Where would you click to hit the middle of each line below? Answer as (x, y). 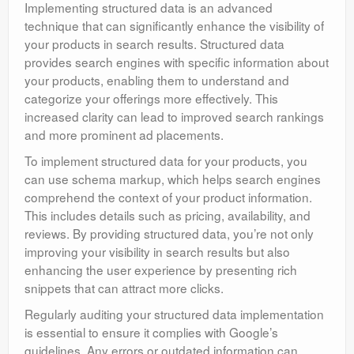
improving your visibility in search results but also (157, 252)
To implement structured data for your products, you (166, 161)
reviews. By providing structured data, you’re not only (169, 233)
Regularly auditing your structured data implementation (174, 314)
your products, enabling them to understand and (157, 80)
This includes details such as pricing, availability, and (168, 215)
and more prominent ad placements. (124, 135)
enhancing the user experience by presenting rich (161, 270)
